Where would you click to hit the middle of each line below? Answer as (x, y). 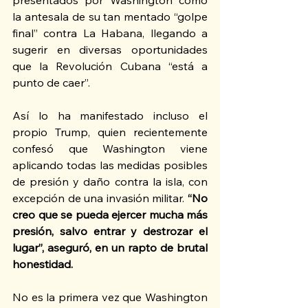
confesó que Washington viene (110, 149)
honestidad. (43, 264)
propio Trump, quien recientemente (110, 132)
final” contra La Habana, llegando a (110, 33)
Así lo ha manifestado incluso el (110, 116)
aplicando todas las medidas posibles (110, 165)
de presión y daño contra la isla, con (110, 182)
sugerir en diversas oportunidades (110, 50)
